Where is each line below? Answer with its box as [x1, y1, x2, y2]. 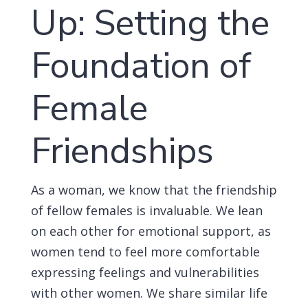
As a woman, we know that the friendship [30, 181, 277, 198]
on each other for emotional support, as [30, 223, 271, 239]
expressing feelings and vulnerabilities [30, 264, 259, 280]
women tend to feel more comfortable [30, 243, 260, 260]
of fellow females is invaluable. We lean [30, 202, 263, 219]
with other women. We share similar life [30, 285, 267, 301]
